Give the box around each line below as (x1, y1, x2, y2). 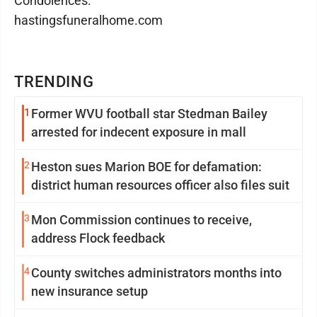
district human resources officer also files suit (31, 178, 289, 192)
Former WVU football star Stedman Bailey (31, 106, 267, 121)
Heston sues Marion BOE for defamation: (31, 159, 262, 174)
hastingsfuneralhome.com (14, 13, 163, 28)
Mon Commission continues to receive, (31, 212, 252, 227)
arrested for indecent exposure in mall (31, 125, 246, 139)
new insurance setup (31, 284, 148, 299)
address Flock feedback (31, 231, 165, 246)
